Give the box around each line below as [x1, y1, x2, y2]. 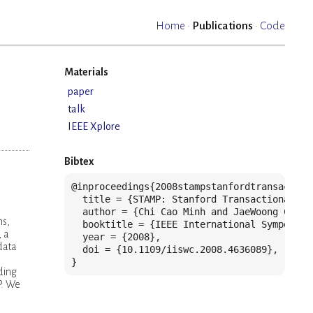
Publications [192, 20, 253, 32]
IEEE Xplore [68, 121, 120, 133]
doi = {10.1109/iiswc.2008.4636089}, [71, 244, 278, 256]
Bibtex [64, 156, 94, 168]
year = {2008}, [71, 231, 161, 243]
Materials [64, 66, 108, 78]
